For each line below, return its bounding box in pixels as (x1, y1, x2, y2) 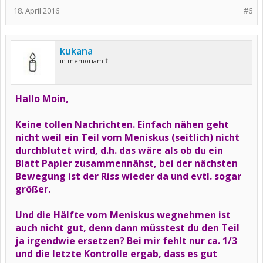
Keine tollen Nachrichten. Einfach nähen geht (15, 118, 229, 131)
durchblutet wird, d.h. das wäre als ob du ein (15, 144, 223, 157)
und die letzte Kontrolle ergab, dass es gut (15, 247, 217, 260)
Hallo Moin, (15, 92, 69, 105)
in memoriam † (60, 56, 109, 65)
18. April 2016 (14, 5, 59, 16)
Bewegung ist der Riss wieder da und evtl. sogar (15, 170, 241, 183)
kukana (60, 45, 93, 58)
